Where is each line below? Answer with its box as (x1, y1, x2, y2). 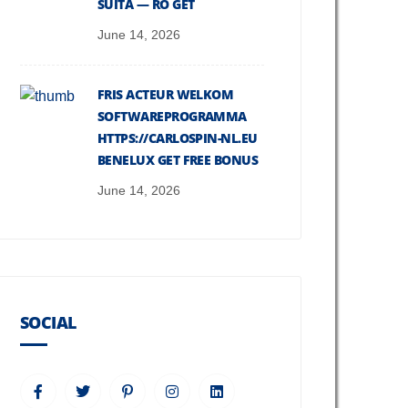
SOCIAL (20, 311, 76, 333)
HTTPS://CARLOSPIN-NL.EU (97, 129, 258, 147)
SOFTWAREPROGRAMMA (97, 107, 247, 125)
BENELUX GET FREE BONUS (97, 151, 259, 168)
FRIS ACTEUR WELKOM (97, 86, 234, 103)
